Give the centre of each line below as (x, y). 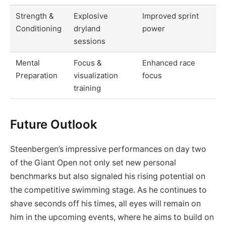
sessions (90, 41)
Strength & (35, 16)
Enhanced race (169, 63)
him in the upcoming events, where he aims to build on (112, 217)
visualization (96, 76)
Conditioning (39, 29)
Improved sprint (171, 16)
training (88, 88)
